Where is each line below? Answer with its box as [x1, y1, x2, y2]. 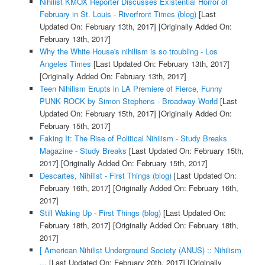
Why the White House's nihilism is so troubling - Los [39, 45, 218, 57]
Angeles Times [39, 57, 91, 69]
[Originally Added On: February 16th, [110, 182, 238, 193]
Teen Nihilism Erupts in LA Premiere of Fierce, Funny [39, 82, 222, 94]
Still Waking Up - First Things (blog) [39, 206, 161, 218]
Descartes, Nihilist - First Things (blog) [39, 169, 172, 181]
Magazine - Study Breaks [39, 144, 127, 156]
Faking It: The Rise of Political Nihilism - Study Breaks [39, 132, 227, 144]
